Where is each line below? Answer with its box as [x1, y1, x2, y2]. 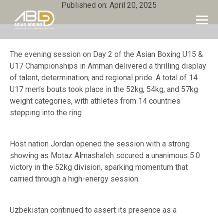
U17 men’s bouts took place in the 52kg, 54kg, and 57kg [10, 85, 198, 94]
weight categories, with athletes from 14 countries [10, 96, 181, 106]
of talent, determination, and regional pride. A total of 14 [10, 73, 198, 82]
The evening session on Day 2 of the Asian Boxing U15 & [10, 50, 203, 59]
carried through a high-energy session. [10, 174, 140, 183]
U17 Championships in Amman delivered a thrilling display [10, 61, 206, 71]
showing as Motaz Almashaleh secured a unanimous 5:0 [10, 151, 200, 160]
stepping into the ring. [10, 108, 83, 117]
